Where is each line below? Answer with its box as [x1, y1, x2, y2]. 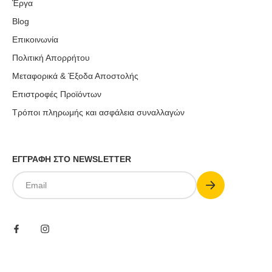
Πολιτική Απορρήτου [12, 53, 90, 63]
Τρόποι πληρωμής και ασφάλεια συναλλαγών [12, 107, 185, 117]
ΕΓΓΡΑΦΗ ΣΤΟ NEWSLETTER [12, 154, 131, 164]
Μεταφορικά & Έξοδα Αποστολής [12, 71, 138, 81]
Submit [205, 171, 236, 181]
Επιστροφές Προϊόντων [12, 89, 101, 99]
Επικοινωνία [12, 35, 58, 44]
